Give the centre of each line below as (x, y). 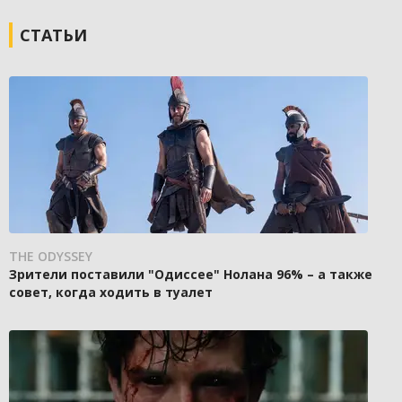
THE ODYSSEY (51, 256)
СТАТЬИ (53, 35)
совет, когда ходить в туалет (111, 292)
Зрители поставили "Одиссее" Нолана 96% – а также (191, 274)
